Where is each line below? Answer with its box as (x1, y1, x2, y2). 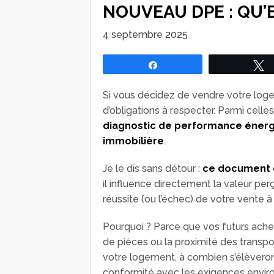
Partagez (165, 60, 198, 69)
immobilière (103, 135, 164, 147)
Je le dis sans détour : (103, 162, 202, 174)
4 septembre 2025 (103, 28, 188, 40)
